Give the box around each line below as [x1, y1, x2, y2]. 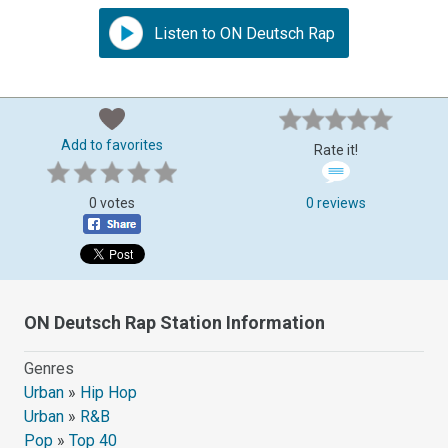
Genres [24, 358, 75, 378]
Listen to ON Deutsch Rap [150, 23, 335, 43]
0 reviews [306, 194, 366, 211]
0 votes [89, 194, 135, 211]
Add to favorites [61, 136, 163, 153]
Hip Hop [80, 382, 138, 402]
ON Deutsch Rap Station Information [24, 311, 326, 333]
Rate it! [314, 141, 358, 158]
